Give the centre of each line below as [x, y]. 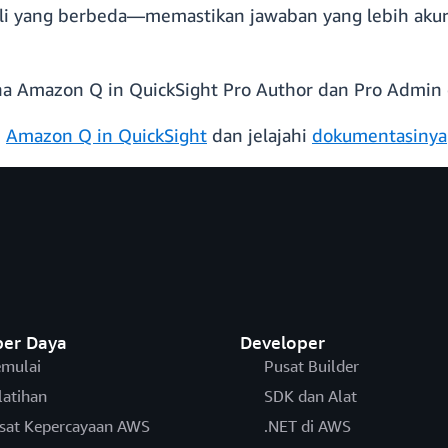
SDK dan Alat [310, 396]
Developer [282, 342]
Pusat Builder [311, 366]
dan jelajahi [259, 135]
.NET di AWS [307, 426]
